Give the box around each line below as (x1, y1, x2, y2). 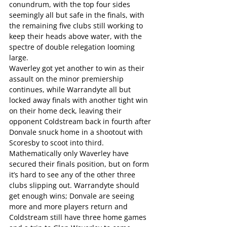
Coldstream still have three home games (9, 212, 148, 222)
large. (9, 53, 28, 62)
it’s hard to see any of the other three (9, 170, 137, 179)
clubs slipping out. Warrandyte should (9, 180, 141, 190)
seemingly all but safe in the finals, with (9, 10, 146, 20)
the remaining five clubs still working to (9, 21, 145, 30)
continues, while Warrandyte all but (9, 85, 133, 94)
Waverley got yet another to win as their (9, 63, 146, 73)
